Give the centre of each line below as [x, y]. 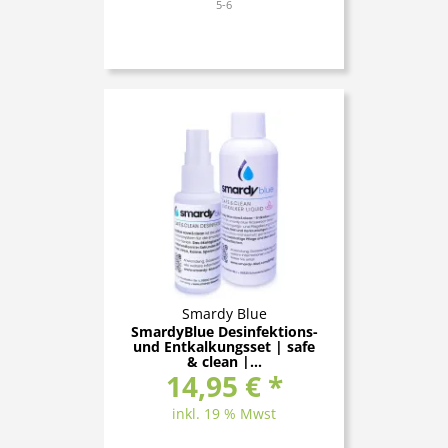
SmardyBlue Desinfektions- [224, 331]
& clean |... [224, 361]
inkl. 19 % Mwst [224, 413]
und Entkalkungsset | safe [224, 346]
